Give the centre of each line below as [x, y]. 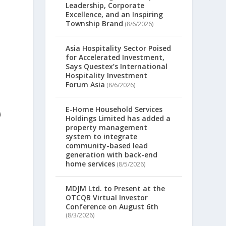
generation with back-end [112, 155]
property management [107, 128]
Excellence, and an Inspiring [115, 15]
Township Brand [95, 24]
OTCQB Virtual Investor [107, 198]
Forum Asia [86, 85]
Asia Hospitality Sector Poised [119, 48]
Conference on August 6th [112, 207]
